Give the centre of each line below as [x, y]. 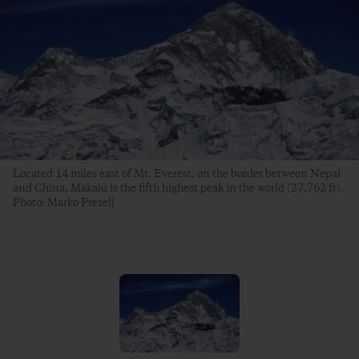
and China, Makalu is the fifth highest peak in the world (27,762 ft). [178, 188]
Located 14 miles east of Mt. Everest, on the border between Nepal [177, 173]
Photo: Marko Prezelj [63, 202]
